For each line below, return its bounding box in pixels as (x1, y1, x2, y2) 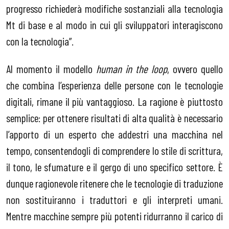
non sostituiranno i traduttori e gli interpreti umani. (6, 192, 223, 206)
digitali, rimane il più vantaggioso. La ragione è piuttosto (6, 94, 223, 108)
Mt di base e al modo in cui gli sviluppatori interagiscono (6, 18, 223, 32)
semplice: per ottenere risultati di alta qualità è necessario (6, 110, 223, 124)
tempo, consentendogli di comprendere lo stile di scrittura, (6, 143, 223, 157)
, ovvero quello (167, 61, 223, 75)
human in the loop (96, 61, 167, 75)
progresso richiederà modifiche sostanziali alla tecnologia (6, 2, 223, 15)
